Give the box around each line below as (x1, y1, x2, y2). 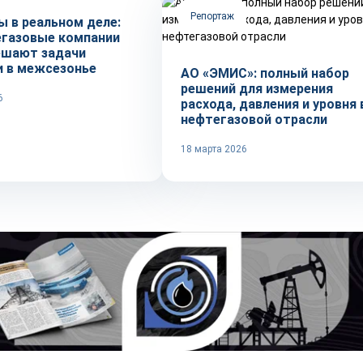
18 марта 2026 (181, 143, 247, 155)
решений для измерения (181, 81, 333, 96)
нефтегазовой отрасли (181, 112, 327, 127)
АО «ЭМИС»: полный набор (181, 66, 349, 81)
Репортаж (190, 11, 234, 22)
